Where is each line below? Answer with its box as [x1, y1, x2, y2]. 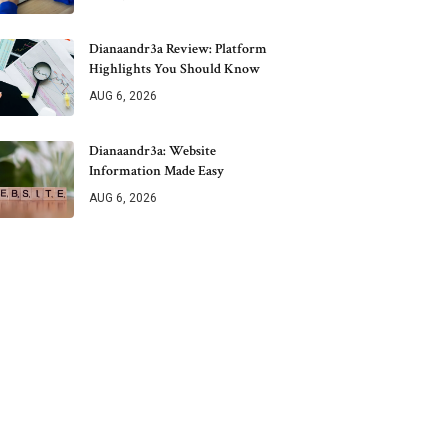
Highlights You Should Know [89, 60, 260, 78]
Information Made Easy [89, 162, 224, 180]
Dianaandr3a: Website [89, 142, 216, 160]
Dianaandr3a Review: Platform [89, 40, 267, 58]
